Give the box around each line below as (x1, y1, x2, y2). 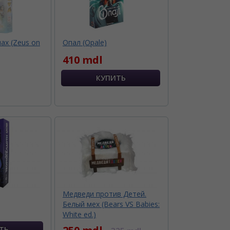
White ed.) (63, 209, 96, 220)
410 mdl (63, 53, 103, 67)
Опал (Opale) (63, 37, 107, 48)
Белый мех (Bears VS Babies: (63, 199, 160, 209)
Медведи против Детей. (63, 189, 146, 199)
